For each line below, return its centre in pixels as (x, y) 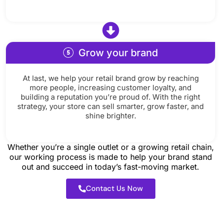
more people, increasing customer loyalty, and (110, 87)
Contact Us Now (114, 189)
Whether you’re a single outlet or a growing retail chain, (110, 147)
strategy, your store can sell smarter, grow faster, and (110, 106)
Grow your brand (118, 53)
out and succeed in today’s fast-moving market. (110, 167)
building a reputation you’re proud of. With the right (110, 97)
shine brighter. (110, 115)
